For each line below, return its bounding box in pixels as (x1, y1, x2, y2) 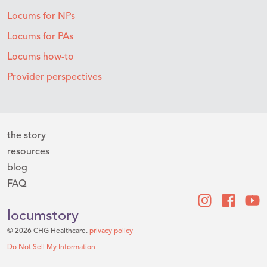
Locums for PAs (7, 32, 73, 42)
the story (7, 131, 46, 141)
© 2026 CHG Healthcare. (7, 228, 89, 235)
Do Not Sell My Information (7, 244, 95, 252)
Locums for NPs (7, 12, 75, 22)
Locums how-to (7, 52, 74, 63)
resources (7, 147, 49, 157)
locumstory (7, 209, 79, 224)
